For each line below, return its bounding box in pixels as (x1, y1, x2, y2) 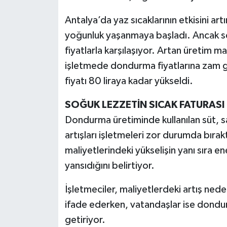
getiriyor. (64, 215, 105, 225)
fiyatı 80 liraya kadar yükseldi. (64, 76, 193, 87)
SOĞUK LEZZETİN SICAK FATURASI (64, 100, 224, 110)
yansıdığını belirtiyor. (64, 161, 155, 171)
